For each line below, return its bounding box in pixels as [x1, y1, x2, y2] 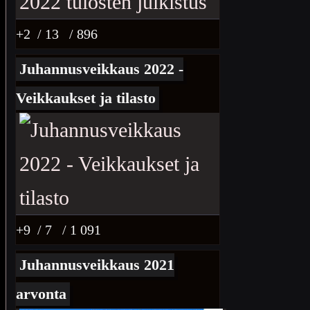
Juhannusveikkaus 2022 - [19, 60, 183, 77]
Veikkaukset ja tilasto [16, 89, 156, 107]
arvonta [16, 285, 66, 302]
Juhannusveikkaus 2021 [19, 256, 174, 273]
